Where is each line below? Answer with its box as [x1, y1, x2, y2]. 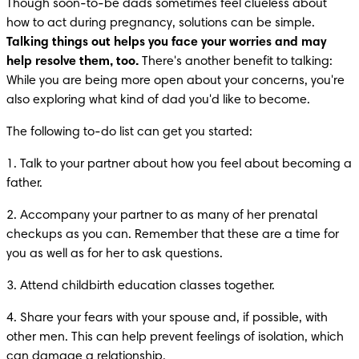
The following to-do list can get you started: [6, 125, 252, 139]
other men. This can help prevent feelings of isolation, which [6, 330, 344, 344]
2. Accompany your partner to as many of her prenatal [6, 208, 317, 222]
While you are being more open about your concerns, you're [6, 74, 345, 87]
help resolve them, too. [6, 54, 139, 68]
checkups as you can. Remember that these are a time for [6, 228, 339, 241]
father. [6, 176, 42, 190]
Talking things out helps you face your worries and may [6, 35, 326, 49]
